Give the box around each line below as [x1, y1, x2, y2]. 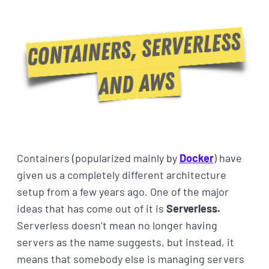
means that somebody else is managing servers [16, 252, 244, 265]
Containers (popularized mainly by [16, 151, 180, 165]
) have [213, 151, 242, 165]
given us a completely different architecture [16, 168, 226, 181]
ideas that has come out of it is [16, 201, 166, 215]
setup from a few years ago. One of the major [16, 184, 229, 198]
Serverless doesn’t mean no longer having [16, 218, 217, 232]
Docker [179, 151, 214, 165]
